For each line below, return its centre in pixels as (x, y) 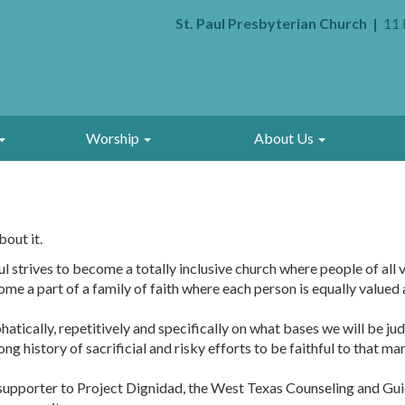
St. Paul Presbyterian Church (271, 23)
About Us (285, 138)
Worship (113, 138)
